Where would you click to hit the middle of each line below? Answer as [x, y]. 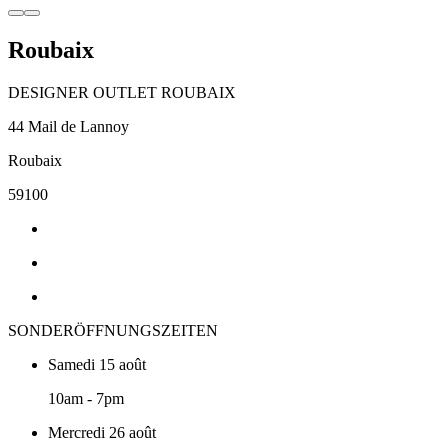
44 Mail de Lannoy [68, 126]
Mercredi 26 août [102, 432]
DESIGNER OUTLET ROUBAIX [122, 92]
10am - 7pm [86, 398]
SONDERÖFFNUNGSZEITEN [113, 330]
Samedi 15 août [97, 364]
